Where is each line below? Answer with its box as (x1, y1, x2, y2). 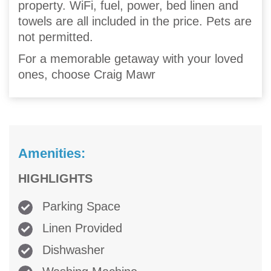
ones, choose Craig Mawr (18, 68, 155, 82)
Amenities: (18, 146, 85, 162)
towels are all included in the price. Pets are (18, 15, 252, 28)
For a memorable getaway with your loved (18, 52, 243, 66)
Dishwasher (39, 243, 105, 257)
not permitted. (18, 30, 93, 44)
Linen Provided (39, 221, 122, 235)
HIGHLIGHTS (18, 172, 93, 186)
